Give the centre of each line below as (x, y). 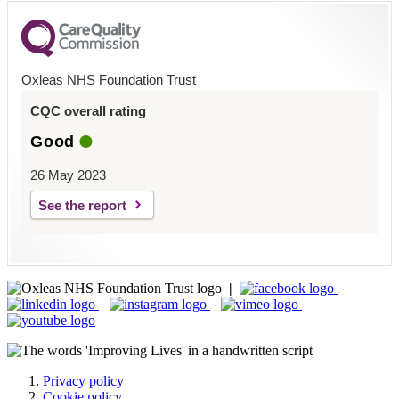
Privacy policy (83, 380)
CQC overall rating (88, 110)
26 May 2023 (68, 175)
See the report (82, 205)
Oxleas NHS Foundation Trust (109, 79)
